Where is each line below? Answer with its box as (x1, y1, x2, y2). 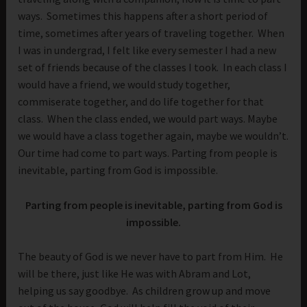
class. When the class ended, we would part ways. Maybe (18, 112, 278, 126)
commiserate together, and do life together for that (18, 95, 265, 109)
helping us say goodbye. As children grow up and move (18, 284, 271, 298)
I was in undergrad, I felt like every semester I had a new (18, 43, 277, 58)
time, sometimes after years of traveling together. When (18, 26, 285, 40)
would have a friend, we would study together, (18, 77, 231, 92)
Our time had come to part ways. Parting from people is (18, 146, 278, 160)
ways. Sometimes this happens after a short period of (18, 9, 269, 23)
